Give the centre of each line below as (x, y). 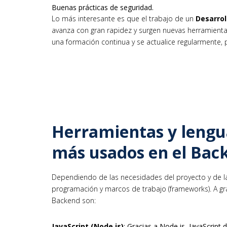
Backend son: (74, 201)
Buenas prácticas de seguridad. (103, 8)
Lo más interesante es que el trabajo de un (124, 19)
